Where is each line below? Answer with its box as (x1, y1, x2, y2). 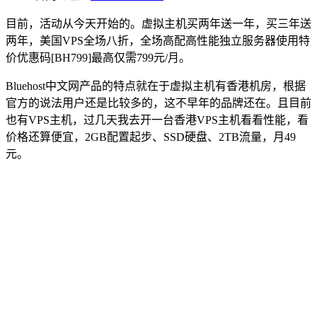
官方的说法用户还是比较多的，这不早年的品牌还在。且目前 (6, 96, 311, 109)
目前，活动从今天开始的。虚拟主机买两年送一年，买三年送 (6, 17, 311, 30)
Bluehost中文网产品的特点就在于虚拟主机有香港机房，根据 (6, 79, 306, 92)
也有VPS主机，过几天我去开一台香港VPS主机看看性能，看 (6, 113, 309, 126)
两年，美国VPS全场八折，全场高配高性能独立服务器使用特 (6, 34, 310, 47)
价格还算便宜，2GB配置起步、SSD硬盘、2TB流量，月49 (6, 130, 296, 143)
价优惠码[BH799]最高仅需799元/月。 (6, 51, 190, 64)
